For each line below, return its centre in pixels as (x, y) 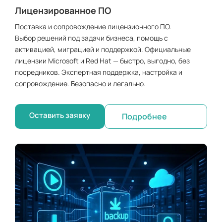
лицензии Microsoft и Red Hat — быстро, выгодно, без (102, 60)
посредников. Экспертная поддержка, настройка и (99, 72)
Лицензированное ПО (63, 10)
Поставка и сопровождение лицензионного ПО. (93, 26)
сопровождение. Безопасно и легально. (80, 83)
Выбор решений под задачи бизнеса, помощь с (91, 38)
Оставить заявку (59, 115)
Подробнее (144, 116)
